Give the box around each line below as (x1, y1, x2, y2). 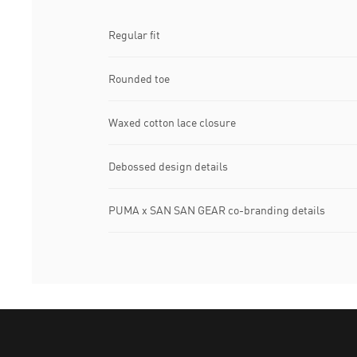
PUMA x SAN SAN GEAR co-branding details (108, 203, 325, 218)
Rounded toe (108, 72, 170, 86)
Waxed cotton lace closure (108, 116, 236, 130)
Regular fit (108, 28, 160, 42)
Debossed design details (108, 159, 228, 174)
